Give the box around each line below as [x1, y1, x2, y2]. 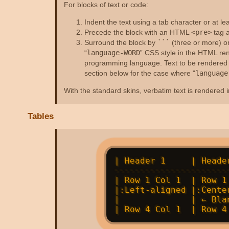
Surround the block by [84, 38, 157, 47]
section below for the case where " [84, 69, 195, 78]
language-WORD [86, 49, 140, 57]
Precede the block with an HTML [84, 28, 191, 37]
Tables [28, 111, 54, 121]
